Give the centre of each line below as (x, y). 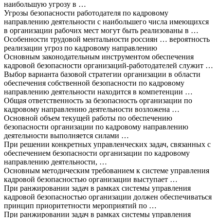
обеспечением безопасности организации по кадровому (97, 153)
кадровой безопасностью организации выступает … (91, 179)
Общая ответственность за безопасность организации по (98, 100)
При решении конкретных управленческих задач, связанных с (107, 144)
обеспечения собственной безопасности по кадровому (94, 83)
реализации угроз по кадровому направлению (81, 48)
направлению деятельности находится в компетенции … (98, 91)
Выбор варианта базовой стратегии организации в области (102, 74)
